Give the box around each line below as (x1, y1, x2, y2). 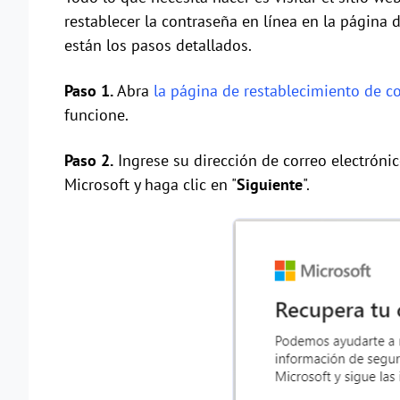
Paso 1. (64, 80, 117, 102)
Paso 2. (64, 150, 113, 171)
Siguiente (237, 174, 303, 196)
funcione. (64, 104, 129, 126)
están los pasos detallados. (64, 35, 252, 56)
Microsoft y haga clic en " (64, 174, 237, 196)
